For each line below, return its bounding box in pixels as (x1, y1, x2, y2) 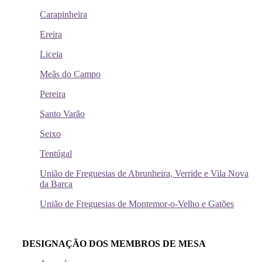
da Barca (40, 179, 73, 189)
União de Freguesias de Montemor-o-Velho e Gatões (40, 199, 234, 209)
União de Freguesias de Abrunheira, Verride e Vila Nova (40, 168, 249, 179)
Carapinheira (40, 9, 87, 20)
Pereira (40, 89, 65, 99)
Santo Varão (40, 109, 85, 119)
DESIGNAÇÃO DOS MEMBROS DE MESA (22, 239, 206, 249)
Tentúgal (40, 149, 72, 159)
